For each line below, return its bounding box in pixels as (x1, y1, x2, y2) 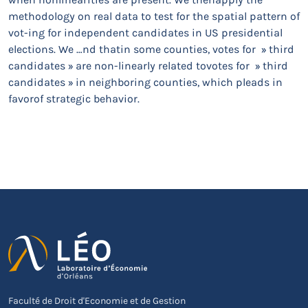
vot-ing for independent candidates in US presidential (8, 26, 283, 39)
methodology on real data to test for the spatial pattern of (8, 10, 300, 23)
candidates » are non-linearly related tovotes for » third (8, 59, 288, 72)
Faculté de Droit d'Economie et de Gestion (8, 295, 186, 307)
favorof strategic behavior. (8, 92, 140, 105)
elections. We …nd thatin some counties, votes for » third (8, 43, 294, 56)
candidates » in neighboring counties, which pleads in (8, 76, 283, 89)
